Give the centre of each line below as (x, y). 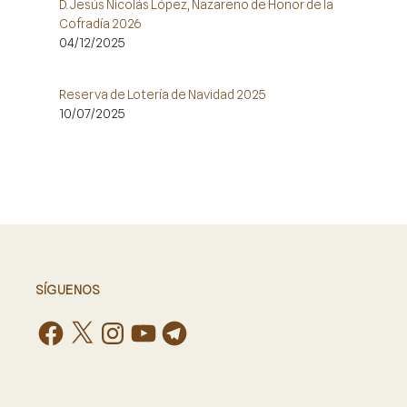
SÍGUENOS (68, 290)
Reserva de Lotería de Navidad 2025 (162, 95)
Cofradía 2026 (100, 24)
